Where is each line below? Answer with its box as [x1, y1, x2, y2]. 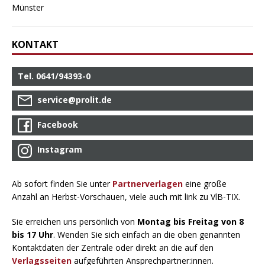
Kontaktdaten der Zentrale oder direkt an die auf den [12, 241, 214, 253]
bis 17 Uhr [12, 228, 53, 240]
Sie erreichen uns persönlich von [12, 215, 137, 227]
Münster [12, 1, 44, 13]
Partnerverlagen [112, 177, 183, 189]
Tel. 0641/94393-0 [18, 70, 91, 82]
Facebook [37, 119, 78, 131]
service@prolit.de [37, 93, 112, 105]
